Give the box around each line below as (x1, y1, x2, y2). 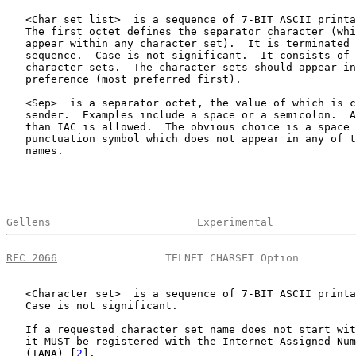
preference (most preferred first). (6, 73, 242, 86)
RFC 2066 (6, 251, 57, 264)
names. (6, 145, 64, 157)
